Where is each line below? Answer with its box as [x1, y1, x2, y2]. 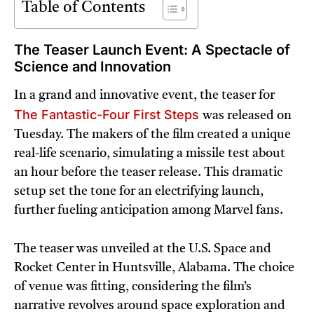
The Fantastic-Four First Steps [14, 107, 203, 123]
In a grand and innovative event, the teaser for [14, 89, 275, 102]
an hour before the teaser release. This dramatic [14, 166, 282, 179]
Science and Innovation [14, 58, 171, 76]
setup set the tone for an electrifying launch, [14, 185, 264, 198]
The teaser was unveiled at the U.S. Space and [14, 243, 271, 256]
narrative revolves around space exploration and [14, 299, 285, 313]
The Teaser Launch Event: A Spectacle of [14, 41, 290, 59]
